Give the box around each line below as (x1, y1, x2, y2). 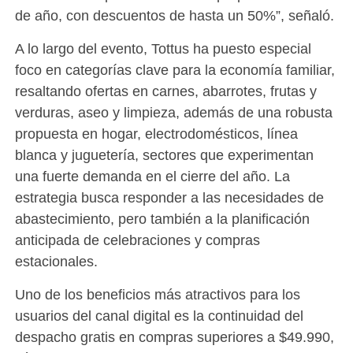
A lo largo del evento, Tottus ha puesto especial (14, 40, 311, 58)
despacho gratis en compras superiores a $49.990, (14, 329, 334, 346)
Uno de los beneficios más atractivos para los (14, 286, 300, 303)
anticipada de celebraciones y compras (14, 232, 260, 249)
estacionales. (14, 253, 98, 270)
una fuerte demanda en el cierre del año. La (14, 168, 290, 185)
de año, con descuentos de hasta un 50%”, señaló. (14, 7, 334, 24)
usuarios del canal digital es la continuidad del (14, 307, 303, 325)
